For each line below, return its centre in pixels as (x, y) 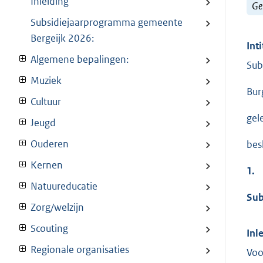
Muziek (46, 81)
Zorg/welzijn (57, 208)
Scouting (49, 229)
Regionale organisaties (80, 250)
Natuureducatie (64, 186)
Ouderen (50, 144)
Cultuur (46, 102)
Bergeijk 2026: (62, 38)
